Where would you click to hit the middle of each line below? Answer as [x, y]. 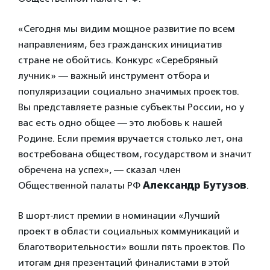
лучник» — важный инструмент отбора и [114, 76]
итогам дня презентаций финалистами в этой [124, 262]
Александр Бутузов [195, 185]
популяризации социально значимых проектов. [129, 91]
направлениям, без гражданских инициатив [120, 44]
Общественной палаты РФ [80, 185]
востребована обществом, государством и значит [135, 154]
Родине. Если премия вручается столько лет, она [130, 138]
